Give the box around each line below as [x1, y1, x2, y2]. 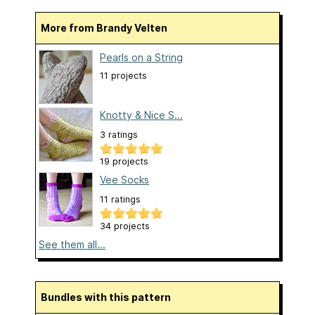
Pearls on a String [100, 51, 183, 64]
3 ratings [100, 129, 138, 141]
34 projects [100, 221, 150, 232]
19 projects [100, 156, 148, 167]
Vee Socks [100, 174, 149, 186]
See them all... [39, 238, 105, 251]
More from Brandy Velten [50, 22, 167, 34]
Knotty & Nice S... [100, 109, 183, 122]
